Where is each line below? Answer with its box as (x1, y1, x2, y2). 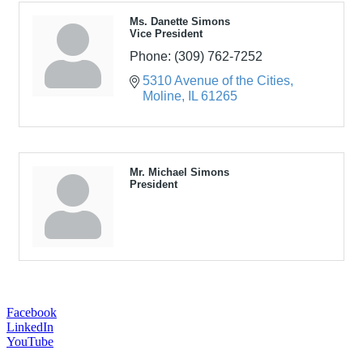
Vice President (130, 27, 203, 40)
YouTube (6, 334, 53, 348)
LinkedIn (6, 319, 53, 334)
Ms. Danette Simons (130, 15, 230, 28)
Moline (143, 88, 181, 103)
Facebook (6, 305, 57, 319)
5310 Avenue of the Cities (143, 73, 290, 88)
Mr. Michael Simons (130, 165, 229, 178)
